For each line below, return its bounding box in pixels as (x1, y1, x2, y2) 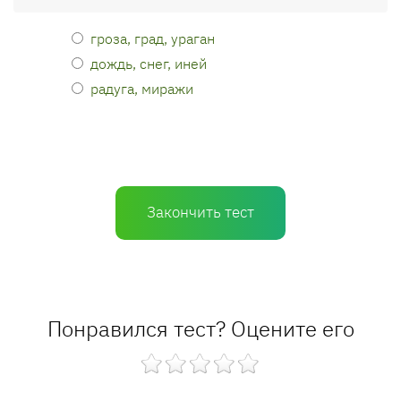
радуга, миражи (90, 79, 193, 98)
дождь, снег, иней (90, 54, 207, 73)
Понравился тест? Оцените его (47, 314, 354, 343)
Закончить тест (147, 202, 254, 222)
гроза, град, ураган (90, 29, 215, 47)
